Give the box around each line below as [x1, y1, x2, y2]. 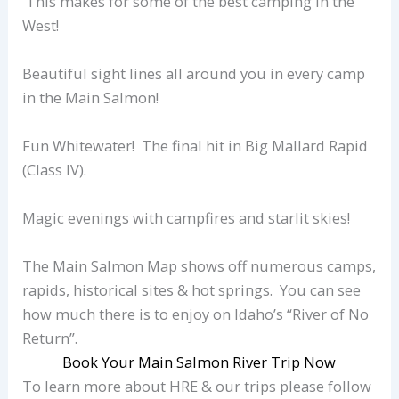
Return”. [22, 328, 78, 349]
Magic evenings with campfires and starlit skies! [22, 208, 351, 229]
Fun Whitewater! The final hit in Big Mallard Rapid [22, 135, 369, 157]
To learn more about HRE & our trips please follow [22, 376, 372, 397]
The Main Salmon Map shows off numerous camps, [22, 256, 377, 277]
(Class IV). [22, 159, 87, 181]
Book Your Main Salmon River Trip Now [62, 352, 337, 373]
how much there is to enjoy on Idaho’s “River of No [22, 304, 370, 325]
